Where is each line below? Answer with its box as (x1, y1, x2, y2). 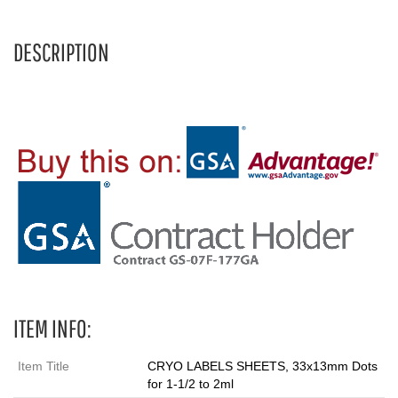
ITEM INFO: (13, 314, 92, 343)
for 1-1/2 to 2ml (147, 377, 234, 391)
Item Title (18, 359, 69, 373)
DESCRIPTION (13, 37, 109, 67)
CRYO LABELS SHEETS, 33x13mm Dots (147, 359, 378, 373)
